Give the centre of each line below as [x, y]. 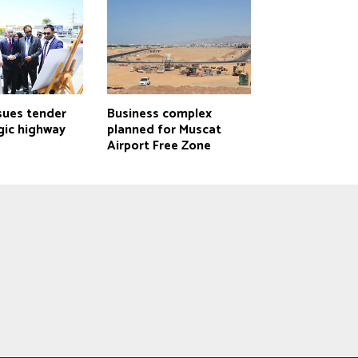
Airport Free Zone [159, 145]
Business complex [159, 113]
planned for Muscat [164, 129]
